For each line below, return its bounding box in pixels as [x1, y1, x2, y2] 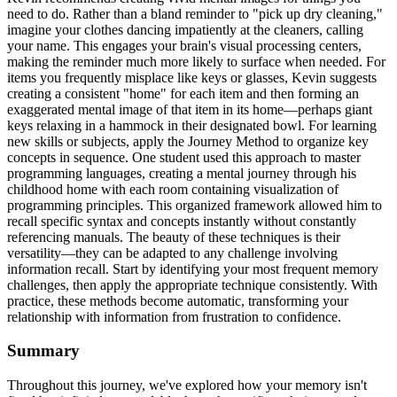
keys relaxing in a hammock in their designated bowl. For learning [7, 117, 377, 133]
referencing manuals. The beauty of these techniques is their [7, 229, 340, 245]
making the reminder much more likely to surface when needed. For [7, 53, 385, 69]
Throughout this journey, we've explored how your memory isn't [7, 378, 367, 393]
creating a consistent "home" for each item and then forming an [7, 85, 359, 101]
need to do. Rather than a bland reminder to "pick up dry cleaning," [7, 5, 383, 21]
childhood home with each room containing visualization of [7, 181, 339, 197]
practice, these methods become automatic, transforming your [7, 292, 348, 308]
